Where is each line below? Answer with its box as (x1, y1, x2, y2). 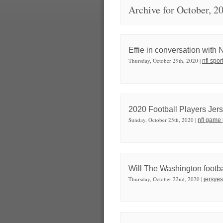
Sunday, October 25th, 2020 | (128, 115, 198, 123)
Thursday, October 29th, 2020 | (128, 56, 202, 64)
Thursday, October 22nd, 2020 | (128, 175, 204, 183)
